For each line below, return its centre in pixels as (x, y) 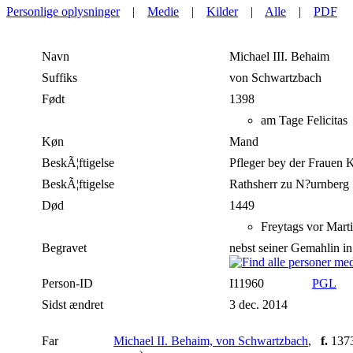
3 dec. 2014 (260, 305)
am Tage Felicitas (304, 121)
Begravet (64, 248)
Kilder (222, 12)
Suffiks (59, 78)
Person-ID (67, 284)
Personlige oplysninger (63, 12)
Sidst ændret (72, 305)
